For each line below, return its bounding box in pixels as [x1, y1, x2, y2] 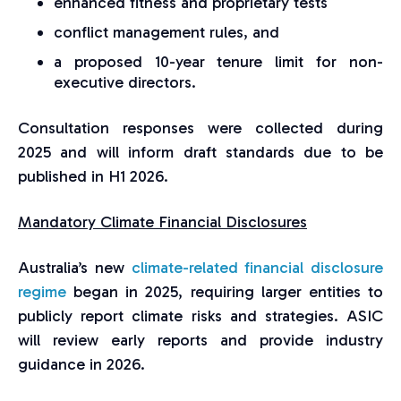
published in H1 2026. [18, 166, 168, 187]
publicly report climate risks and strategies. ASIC [18, 306, 383, 327]
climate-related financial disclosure [131, 258, 383, 278]
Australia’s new [18, 258, 132, 278]
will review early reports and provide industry [18, 330, 383, 351]
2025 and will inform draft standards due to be [18, 142, 383, 163]
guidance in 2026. [18, 354, 145, 375]
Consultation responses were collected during [18, 118, 383, 139]
